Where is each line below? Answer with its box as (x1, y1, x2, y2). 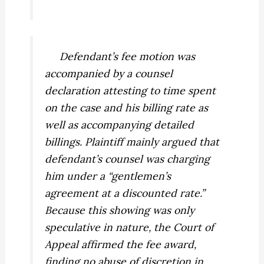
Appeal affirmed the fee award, (45, 237, 197, 251)
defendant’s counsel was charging (45, 151, 210, 166)
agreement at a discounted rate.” (45, 186, 205, 200)
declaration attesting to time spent (45, 83, 216, 97)
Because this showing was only (45, 203, 195, 217)
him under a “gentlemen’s (45, 169, 171, 183)
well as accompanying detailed (45, 117, 194, 131)
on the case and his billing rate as (45, 100, 209, 114)
